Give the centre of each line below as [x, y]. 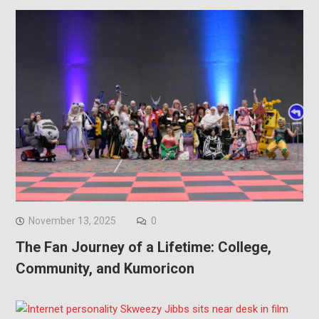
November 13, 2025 [72, 221]
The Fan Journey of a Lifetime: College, [143, 247]
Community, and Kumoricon [105, 269]
